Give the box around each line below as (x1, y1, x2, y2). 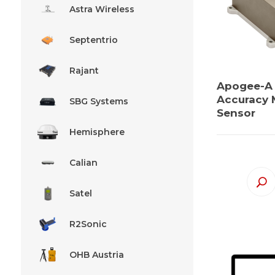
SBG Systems (69, 95, 128, 107)
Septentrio (69, 34, 118, 45)
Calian (69, 157, 98, 168)
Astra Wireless (69, 3, 134, 15)
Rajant (69, 64, 99, 76)
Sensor (217, 106, 256, 119)
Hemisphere (69, 126, 125, 137)
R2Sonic (69, 218, 107, 230)
